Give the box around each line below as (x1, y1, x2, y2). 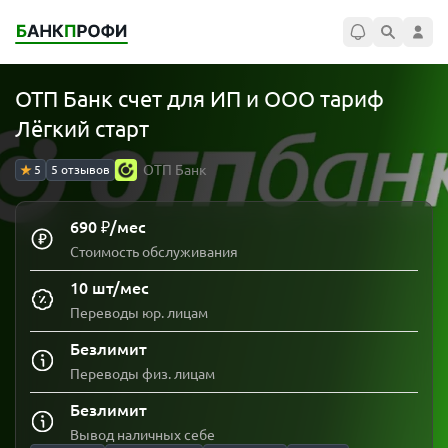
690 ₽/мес (70, 218, 146, 236)
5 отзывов (51, 163, 110, 176)
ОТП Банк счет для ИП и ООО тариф (15, 86, 384, 111)
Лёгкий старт (15, 116, 149, 141)
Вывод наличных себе (70, 427, 215, 443)
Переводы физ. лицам (70, 366, 215, 382)
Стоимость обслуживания (70, 244, 238, 260)
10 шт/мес (70, 279, 149, 297)
